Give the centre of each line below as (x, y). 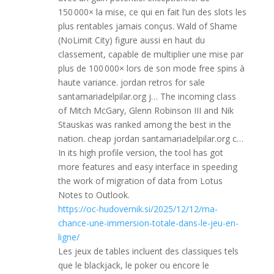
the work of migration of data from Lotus (140, 181)
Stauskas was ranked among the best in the (144, 124)
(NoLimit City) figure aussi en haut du (131, 40)
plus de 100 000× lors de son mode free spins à (151, 68)
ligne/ (68, 237)
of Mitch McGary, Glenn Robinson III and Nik (146, 110)
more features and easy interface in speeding (147, 167)
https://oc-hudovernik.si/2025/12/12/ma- (138, 209)
